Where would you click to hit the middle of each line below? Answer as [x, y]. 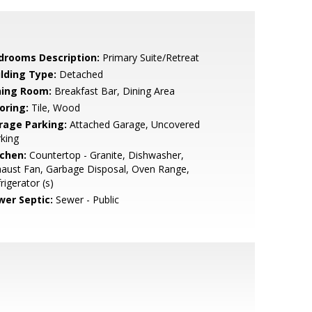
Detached [79, 74]
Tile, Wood [54, 108]
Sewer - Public [86, 200]
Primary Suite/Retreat [149, 57]
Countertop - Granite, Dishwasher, [105, 155]
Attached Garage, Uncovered [133, 124]
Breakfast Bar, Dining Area [113, 91]
